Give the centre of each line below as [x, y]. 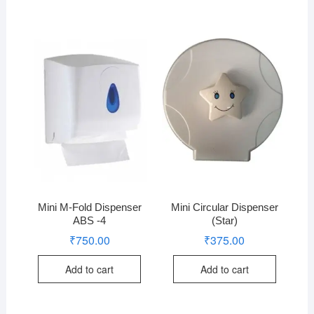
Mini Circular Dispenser [224, 207]
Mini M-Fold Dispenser [89, 207]
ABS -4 [90, 220]
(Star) [224, 220]
